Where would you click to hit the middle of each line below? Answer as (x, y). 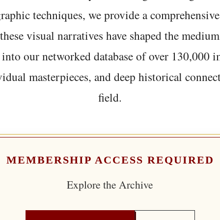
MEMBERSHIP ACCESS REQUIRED (110, 160)
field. (110, 97)
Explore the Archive (110, 184)
